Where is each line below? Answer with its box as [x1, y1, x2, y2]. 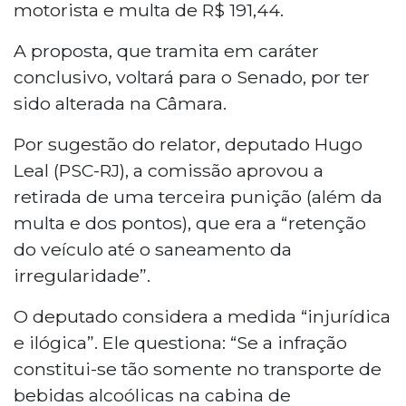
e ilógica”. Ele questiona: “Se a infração [14, 331, 347, 353]
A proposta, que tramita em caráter [14, 39, 319, 62]
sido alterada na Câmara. [14, 92, 227, 114]
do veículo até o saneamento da [14, 237, 292, 260]
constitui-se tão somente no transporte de [14, 357, 382, 380]
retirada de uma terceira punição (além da [14, 185, 382, 208]
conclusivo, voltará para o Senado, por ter [14, 65, 370, 88]
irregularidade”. [14, 264, 150, 286]
